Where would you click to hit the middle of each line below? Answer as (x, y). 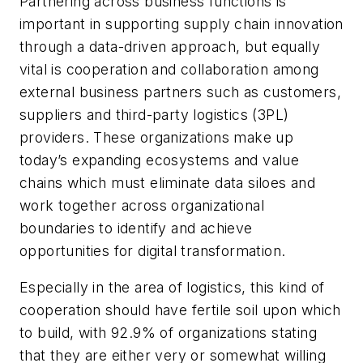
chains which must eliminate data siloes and (168, 182)
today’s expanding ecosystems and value (160, 160)
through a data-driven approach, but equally (170, 46)
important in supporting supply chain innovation (181, 23)
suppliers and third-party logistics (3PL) (154, 114)
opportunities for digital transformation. (153, 250)
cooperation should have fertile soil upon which (180, 310)
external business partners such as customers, (180, 92)
